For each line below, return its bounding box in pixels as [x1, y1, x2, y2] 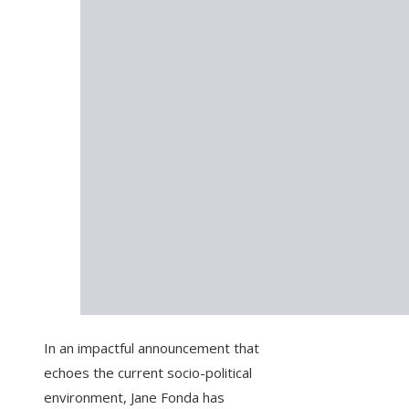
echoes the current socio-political [44, 363, 252, 383]
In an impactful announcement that [44, 339, 259, 358]
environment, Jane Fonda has [44, 388, 225, 407]
